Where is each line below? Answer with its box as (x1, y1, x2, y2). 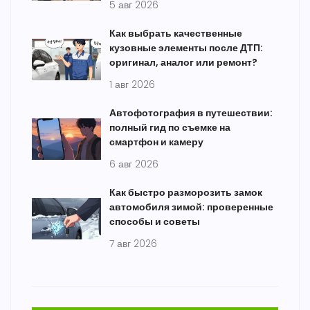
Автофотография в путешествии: (109, 106, 273, 120)
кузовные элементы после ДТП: (109, 41, 263, 55)
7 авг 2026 (109, 237, 157, 251)
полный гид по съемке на (109, 120, 230, 135)
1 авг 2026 (109, 77, 155, 92)
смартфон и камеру (109, 135, 203, 149)
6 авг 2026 (109, 157, 158, 172)
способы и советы (109, 215, 200, 229)
